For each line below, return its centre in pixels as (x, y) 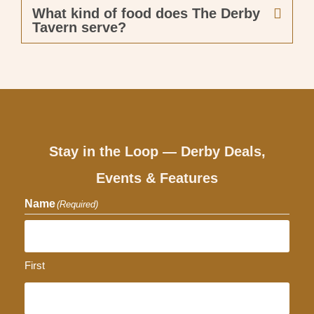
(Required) (77, 205)
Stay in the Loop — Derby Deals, (157, 152)
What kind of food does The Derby (146, 14)
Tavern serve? (79, 28)
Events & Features (157, 178)
